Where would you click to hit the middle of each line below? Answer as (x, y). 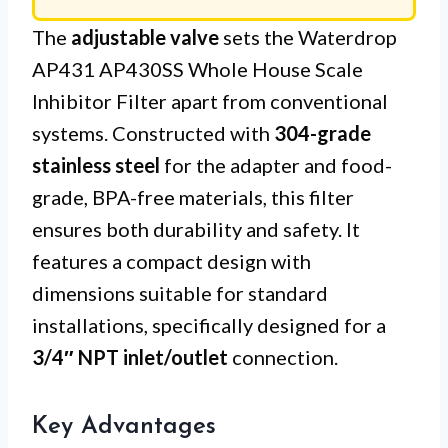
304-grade (322, 133)
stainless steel (96, 165)
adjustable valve (145, 37)
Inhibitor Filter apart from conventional (210, 101)
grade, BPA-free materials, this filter (193, 197)
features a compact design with (171, 261)
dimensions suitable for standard (180, 293)
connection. (283, 357)
